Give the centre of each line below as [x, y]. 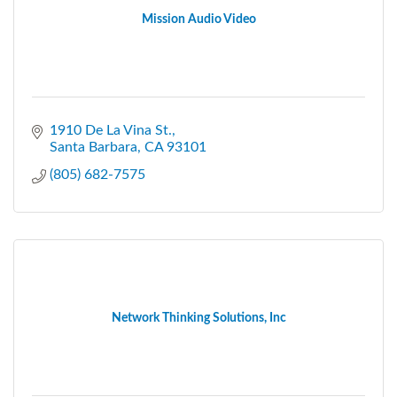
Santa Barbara [93, 147]
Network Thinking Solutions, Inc [198, 318]
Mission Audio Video [198, 19]
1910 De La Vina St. [111, 130]
